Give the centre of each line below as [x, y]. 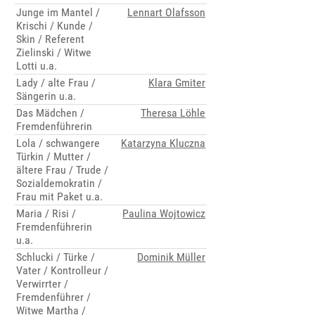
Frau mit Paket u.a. [60, 197]
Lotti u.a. [37, 66]
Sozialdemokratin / [59, 184]
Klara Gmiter [177, 83]
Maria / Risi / [46, 214]
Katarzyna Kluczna [163, 143]
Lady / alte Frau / [56, 83]
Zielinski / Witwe [54, 53]
